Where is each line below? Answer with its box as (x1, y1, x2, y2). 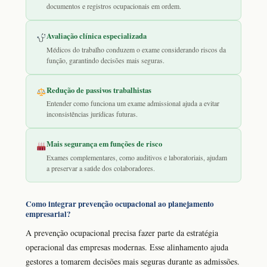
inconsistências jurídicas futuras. (46, 109, 138, 119)
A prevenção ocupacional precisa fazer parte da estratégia (26, 227, 218, 239)
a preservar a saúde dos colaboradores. (46, 163, 156, 173)
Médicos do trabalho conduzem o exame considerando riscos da (46, 44, 226, 54)
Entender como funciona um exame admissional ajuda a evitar (46, 98, 220, 108)
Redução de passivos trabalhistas (46, 84, 152, 95)
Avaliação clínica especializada (46, 30, 147, 41)
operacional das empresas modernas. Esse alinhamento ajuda (26, 241, 228, 253)
